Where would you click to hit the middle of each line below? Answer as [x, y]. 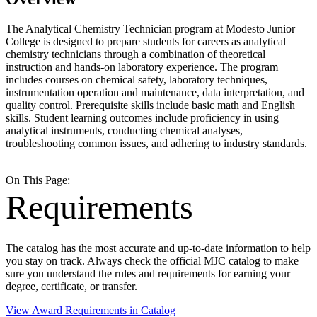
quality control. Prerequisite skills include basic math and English [150, 105]
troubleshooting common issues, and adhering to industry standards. [156, 143]
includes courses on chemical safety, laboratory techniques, [137, 79]
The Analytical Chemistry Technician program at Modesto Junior [150, 28]
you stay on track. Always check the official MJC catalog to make [152, 260]
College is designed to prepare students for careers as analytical [146, 41]
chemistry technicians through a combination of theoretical [136, 54]
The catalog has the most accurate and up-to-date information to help [158, 248]
